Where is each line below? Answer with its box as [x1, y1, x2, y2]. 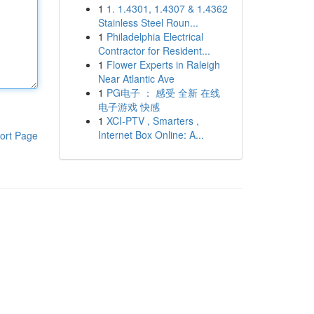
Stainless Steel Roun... [97, 15, 198, 29]
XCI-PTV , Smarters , [106, 114, 199, 128]
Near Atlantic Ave [97, 71, 175, 86]
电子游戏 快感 [97, 100, 160, 114]
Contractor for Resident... [97, 43, 210, 57]
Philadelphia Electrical [106, 29, 203, 43]
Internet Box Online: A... [97, 128, 204, 142]
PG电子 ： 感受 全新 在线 [106, 86, 220, 100]
